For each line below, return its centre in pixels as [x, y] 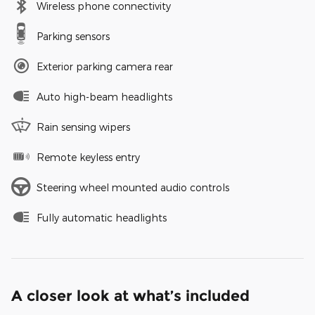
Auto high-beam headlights [104, 97]
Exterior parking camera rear [105, 67]
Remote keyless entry [88, 157]
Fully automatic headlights [102, 218]
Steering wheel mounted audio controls [133, 188]
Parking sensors [73, 37]
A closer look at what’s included [130, 296]
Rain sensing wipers [83, 127]
